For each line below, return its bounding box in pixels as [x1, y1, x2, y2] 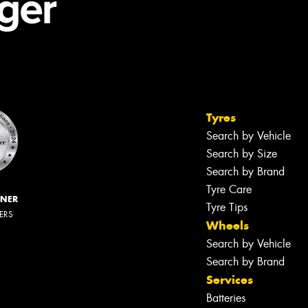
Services [206, 272, 253, 287]
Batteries [206, 290, 245, 305]
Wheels [206, 217, 249, 233]
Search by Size [206, 146, 277, 161]
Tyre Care [206, 181, 252, 197]
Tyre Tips [206, 199, 247, 214]
